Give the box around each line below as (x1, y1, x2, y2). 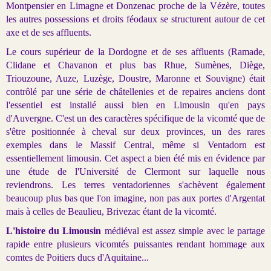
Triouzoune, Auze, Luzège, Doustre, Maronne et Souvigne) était (6, 73, 265, 83)
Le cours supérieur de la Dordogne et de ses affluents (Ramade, (6, 46, 265, 57)
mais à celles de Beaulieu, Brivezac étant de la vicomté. (6, 206, 217, 217)
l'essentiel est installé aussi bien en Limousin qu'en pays (6, 99, 265, 110)
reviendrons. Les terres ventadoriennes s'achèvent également (6, 179, 265, 190)
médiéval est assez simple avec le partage (104, 225, 266, 236)
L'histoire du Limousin (6, 225, 105, 236)
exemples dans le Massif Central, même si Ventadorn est (6, 139, 265, 150)
